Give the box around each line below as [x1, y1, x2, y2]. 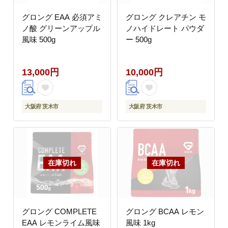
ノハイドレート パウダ [125, 23, 204, 33]
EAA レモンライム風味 [22, 218, 100, 227]
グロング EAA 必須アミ [22, 12, 102, 21]
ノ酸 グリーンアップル [22, 23, 100, 33]
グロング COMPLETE [22, 207, 97, 216]
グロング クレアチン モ [125, 12, 206, 21]
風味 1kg [125, 218, 155, 227]
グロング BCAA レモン [125, 207, 204, 216]
